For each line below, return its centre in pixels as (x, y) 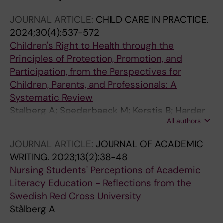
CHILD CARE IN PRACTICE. (152, 20)
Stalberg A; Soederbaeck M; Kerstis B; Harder (108, 110)
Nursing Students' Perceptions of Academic (105, 170)
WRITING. (31, 157)
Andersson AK (41, 136)
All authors (184, 121)
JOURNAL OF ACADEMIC (149, 144)
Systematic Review (51, 97)
